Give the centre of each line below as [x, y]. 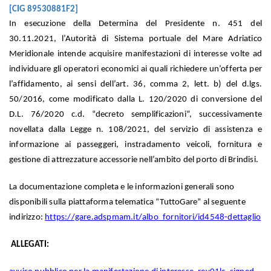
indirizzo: [27, 218]
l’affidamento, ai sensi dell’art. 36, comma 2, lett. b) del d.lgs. [135, 85]
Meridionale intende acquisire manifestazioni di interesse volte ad [135, 54]
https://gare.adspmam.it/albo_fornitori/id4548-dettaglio [153, 218]
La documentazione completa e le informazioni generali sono [122, 188]
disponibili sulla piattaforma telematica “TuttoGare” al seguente [127, 203]
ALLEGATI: [29, 245]
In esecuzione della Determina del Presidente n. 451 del [135, 24]
